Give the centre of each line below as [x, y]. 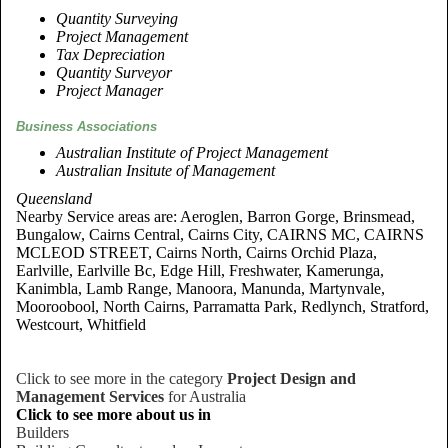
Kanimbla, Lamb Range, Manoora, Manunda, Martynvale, [200, 288]
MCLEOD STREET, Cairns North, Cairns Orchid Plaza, [196, 252]
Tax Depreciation [110, 54]
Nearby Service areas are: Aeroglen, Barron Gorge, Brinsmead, [215, 216]
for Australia [205, 396]
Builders [42, 432]
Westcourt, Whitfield [81, 324]
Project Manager [109, 90]
